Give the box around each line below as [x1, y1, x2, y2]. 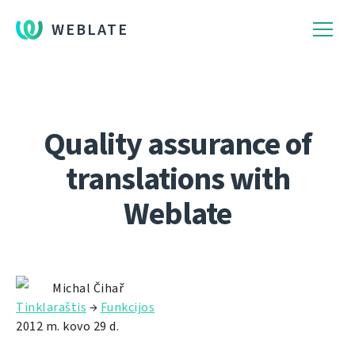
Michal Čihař [52, 280, 124, 296]
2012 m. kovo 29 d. [16, 318, 119, 334]
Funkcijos [100, 299, 155, 315]
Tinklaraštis [16, 299, 86, 315]
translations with [65, 158, 290, 200]
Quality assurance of [44, 123, 311, 165]
